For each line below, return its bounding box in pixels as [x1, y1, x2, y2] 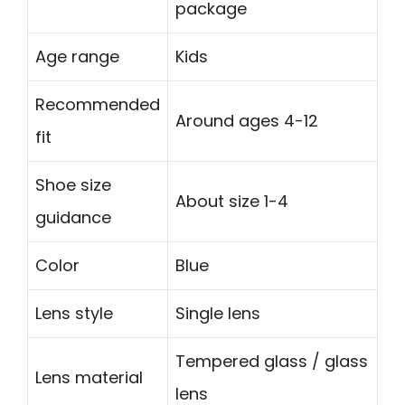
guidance [35, 206, 111, 230]
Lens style [35, 302, 113, 325]
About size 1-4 [175, 190, 288, 213]
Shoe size [35, 174, 111, 197]
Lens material [35, 366, 143, 390]
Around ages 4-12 [175, 109, 318, 133]
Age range [35, 45, 119, 69]
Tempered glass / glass [175, 350, 368, 373]
